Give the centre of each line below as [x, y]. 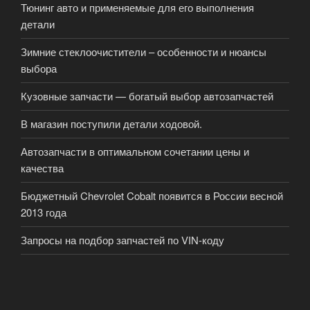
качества [42, 168]
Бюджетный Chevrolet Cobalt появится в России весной [152, 196]
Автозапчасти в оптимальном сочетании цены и [135, 152]
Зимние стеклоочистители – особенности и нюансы [144, 52]
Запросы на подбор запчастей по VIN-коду [122, 240]
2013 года [44, 212]
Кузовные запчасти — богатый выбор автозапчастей [147, 96]
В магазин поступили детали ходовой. [111, 124]
